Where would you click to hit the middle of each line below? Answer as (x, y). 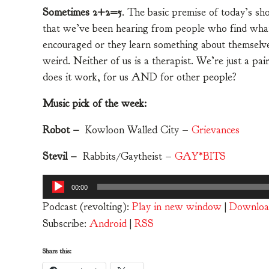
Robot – (62, 130)
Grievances (216, 130)
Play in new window (177, 207)
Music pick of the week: (95, 103)
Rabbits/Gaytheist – (129, 156)
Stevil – (63, 156)
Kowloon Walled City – (137, 130)
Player (57, 198)
